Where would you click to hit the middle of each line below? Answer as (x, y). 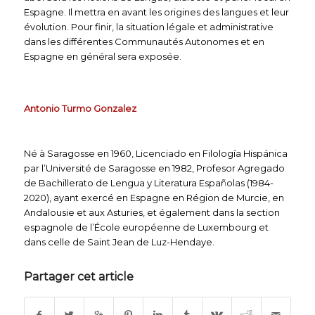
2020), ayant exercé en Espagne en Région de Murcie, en (154, 197)
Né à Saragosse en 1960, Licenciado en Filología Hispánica (155, 153)
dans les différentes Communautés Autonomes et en (144, 41)
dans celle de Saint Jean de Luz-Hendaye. (119, 242)
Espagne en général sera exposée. (102, 56)
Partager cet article (78, 276)
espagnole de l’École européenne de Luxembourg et (146, 227)
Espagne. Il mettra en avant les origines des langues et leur (156, 12)
